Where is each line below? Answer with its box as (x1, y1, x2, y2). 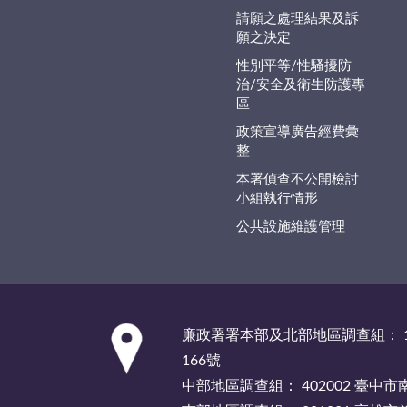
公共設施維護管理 (235, 219, 345, 233)
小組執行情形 (235, 191, 318, 205)
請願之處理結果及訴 (235, 11, 359, 25)
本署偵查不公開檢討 (235, 172, 359, 186)
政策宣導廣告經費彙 (235, 124, 359, 139)
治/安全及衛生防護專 (235, 77, 365, 92)
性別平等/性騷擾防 (235, 58, 352, 73)
